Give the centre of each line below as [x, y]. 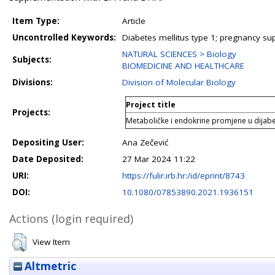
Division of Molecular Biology [179, 82]
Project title [151, 105]
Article [134, 21]
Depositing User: [48, 142]
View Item [51, 242]
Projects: [31, 112]
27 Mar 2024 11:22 [159, 159]
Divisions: [33, 82]
